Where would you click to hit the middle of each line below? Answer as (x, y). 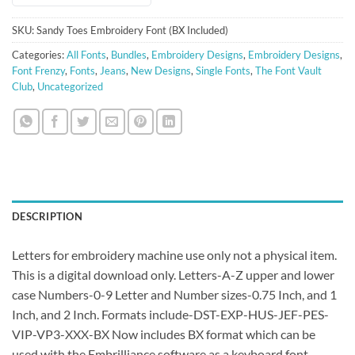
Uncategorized (70, 86)
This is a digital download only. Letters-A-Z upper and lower (173, 274)
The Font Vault (288, 70)
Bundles (129, 54)
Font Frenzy (38, 70)
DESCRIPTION (47, 216)
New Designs (161, 70)
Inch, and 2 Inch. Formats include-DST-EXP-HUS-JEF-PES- (170, 314)
